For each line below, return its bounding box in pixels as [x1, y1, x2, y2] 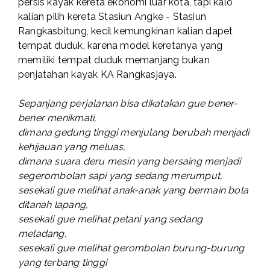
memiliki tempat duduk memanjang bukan [18, 54, 210, 66]
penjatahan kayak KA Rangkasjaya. [18, 69, 177, 81]
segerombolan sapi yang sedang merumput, [18, 170, 223, 182]
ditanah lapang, [18, 199, 89, 211]
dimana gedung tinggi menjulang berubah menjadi [18, 127, 250, 139]
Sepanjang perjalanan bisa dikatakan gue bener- [18, 98, 238, 110]
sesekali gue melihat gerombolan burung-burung [18, 242, 245, 254]
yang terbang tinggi [18, 257, 107, 269]
